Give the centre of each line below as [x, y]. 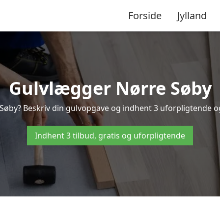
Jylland [192, 15]
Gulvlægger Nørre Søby [110, 88]
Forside [145, 15]
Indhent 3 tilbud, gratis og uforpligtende [110, 136]
